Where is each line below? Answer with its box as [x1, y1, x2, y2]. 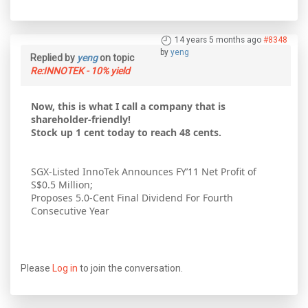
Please [21, 262, 52, 274]
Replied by [30, 52, 77, 63]
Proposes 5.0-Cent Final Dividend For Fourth [31, 190, 233, 204]
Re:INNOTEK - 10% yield [30, 65, 130, 76]
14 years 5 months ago [175, 34, 261, 45]
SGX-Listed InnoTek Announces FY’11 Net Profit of [31, 164, 256, 178]
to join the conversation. [78, 262, 183, 274]
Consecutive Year [31, 203, 109, 217]
